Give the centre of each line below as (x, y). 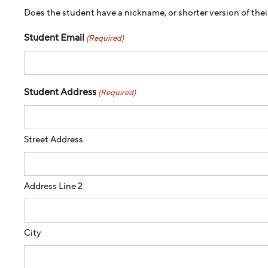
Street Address (54, 139)
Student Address (60, 92)
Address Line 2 (53, 186)
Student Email (54, 37)
